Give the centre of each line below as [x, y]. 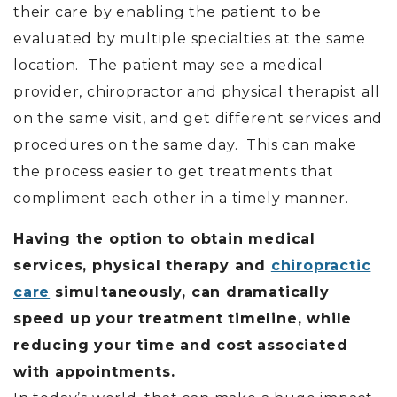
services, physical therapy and [142, 265]
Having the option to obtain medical [164, 239]
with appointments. [94, 372]
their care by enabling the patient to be [167, 12]
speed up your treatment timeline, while [183, 319]
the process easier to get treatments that [174, 171]
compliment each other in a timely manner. [186, 198]
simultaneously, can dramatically [190, 292]
